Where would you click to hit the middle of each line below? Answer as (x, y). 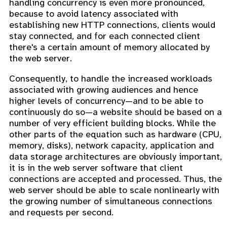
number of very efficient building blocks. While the (112, 123)
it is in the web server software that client (96, 167)
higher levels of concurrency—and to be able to (106, 101)
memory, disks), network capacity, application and (111, 145)
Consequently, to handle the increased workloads (111, 78)
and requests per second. (61, 212)
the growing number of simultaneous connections (111, 201)
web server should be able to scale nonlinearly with (114, 190)
